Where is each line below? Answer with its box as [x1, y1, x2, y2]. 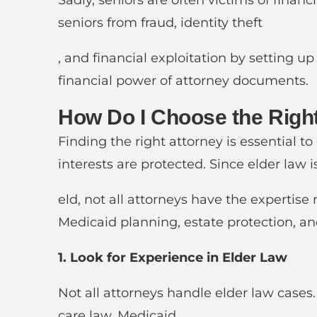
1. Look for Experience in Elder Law [58, 250, 287, 265]
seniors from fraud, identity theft [58, 15, 263, 30]
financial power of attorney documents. [58, 73, 309, 88]
